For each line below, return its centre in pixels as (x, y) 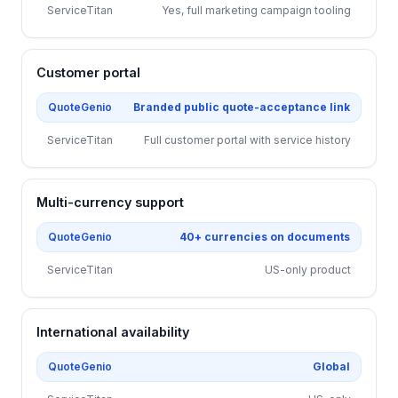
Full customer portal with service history (247, 140)
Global (331, 366)
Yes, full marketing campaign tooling (256, 10)
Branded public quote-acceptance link (242, 107)
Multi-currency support (110, 202)
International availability (113, 332)
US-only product (308, 270)
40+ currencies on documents (265, 237)
